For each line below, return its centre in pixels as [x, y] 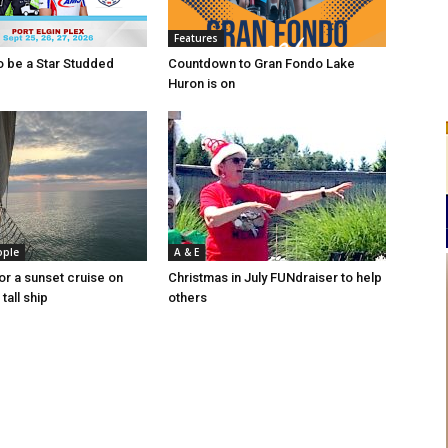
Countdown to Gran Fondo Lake [261, 64]
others [187, 298]
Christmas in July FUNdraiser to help [275, 278]
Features [196, 38]
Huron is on [201, 84]
